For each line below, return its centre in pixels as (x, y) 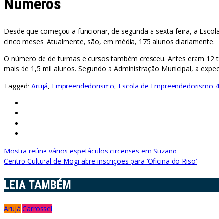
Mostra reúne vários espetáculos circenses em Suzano (90, 151)
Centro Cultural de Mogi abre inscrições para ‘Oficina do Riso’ (100, 161)
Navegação (38, 155)
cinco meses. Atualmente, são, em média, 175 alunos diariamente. (109, 42)
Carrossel (37, 209)
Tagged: (18, 86)
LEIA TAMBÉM (38, 185)
